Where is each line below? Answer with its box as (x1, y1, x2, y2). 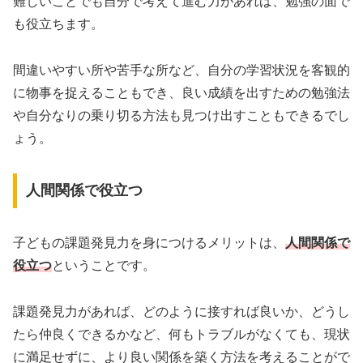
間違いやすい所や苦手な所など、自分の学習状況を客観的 (13, 62, 350, 77)
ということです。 (52, 258, 156, 273)
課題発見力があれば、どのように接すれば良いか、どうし (13, 305, 350, 319)
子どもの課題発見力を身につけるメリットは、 (13, 236, 285, 250)
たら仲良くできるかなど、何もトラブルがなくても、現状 (13, 327, 350, 342)
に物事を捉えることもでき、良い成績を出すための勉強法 (13, 85, 350, 100)
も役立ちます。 (13, 17, 104, 32)
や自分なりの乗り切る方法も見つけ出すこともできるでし (13, 108, 350, 122)
